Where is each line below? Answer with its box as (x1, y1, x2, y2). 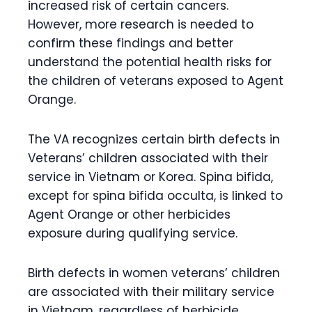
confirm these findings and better (28, 34, 233, 52)
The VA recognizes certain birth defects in (28, 130, 280, 148)
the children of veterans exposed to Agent (28, 72, 283, 89)
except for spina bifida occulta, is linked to (28, 187, 283, 204)
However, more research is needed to (28, 15, 253, 33)
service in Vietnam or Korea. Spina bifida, (28, 168, 273, 185)
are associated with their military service (28, 283, 274, 300)
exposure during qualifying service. (28, 224, 241, 242)
